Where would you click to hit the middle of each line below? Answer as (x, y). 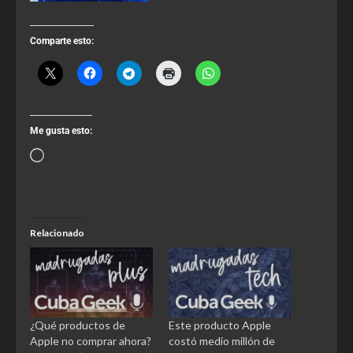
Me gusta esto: (61, 130)
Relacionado (57, 232)
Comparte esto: (62, 41)
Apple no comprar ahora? (91, 341)
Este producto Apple (220, 325)
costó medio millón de (222, 341)
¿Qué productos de (78, 325)
